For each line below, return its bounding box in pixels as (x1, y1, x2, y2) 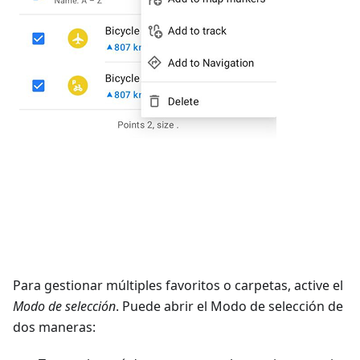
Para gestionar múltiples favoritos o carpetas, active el (13, 276, 343, 294)
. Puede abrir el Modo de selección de (116, 297, 343, 315)
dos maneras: (13, 318, 96, 336)
